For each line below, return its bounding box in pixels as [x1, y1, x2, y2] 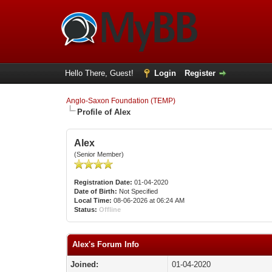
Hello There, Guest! [64, 69, 136, 78]
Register [184, 69, 216, 78]
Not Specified [117, 188, 160, 195]
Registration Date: [74, 178, 133, 186]
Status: [74, 206, 98, 213]
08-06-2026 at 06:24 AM [112, 197, 185, 204]
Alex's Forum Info [72, 240, 140, 249]
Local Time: [74, 197, 112, 204]
